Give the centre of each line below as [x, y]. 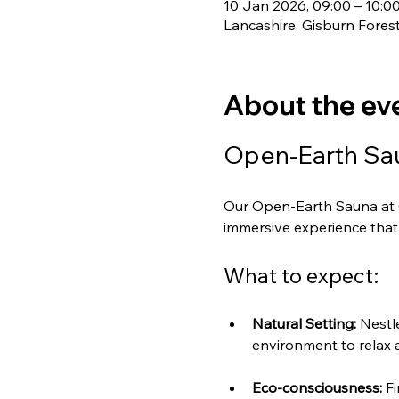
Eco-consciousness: [317, 388]
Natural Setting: [304, 324]
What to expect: [301, 276]
